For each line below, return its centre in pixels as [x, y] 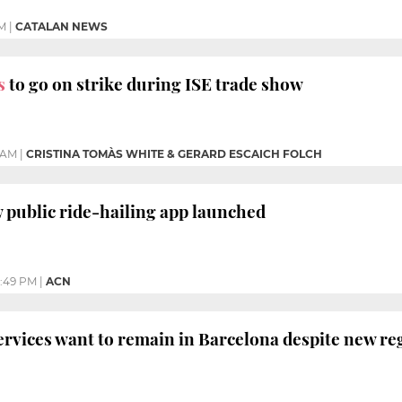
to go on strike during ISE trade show [154, 83]
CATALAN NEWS [61, 26]
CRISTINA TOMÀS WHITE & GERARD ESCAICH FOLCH [174, 153]
